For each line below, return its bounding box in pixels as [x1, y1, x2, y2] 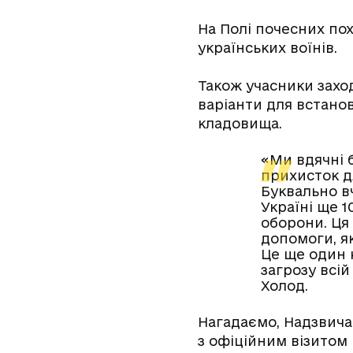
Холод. [261, 277, 308, 293]
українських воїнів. [198, 39, 337, 55]
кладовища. [198, 115, 282, 131]
